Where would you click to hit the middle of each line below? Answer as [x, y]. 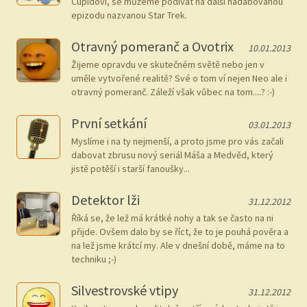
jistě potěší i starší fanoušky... [131, 169]
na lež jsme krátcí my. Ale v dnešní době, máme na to [178, 245]
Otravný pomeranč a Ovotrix [152, 46]
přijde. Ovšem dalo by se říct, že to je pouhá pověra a [180, 232]
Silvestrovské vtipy [125, 290]
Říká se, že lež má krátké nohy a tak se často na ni [172, 218]
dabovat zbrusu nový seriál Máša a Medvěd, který [172, 155]
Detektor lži [106, 200]
